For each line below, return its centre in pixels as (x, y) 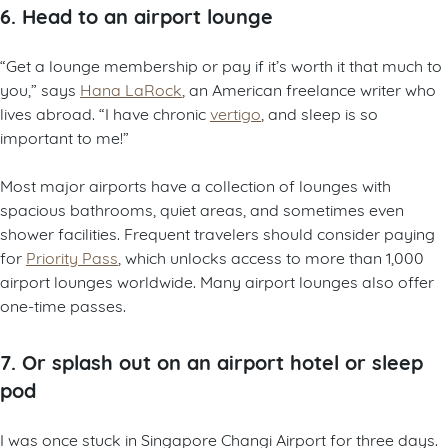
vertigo (235, 112)
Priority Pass (72, 256)
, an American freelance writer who (309, 88)
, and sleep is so (319, 112)
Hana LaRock (131, 88)
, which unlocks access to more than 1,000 (271, 256)
